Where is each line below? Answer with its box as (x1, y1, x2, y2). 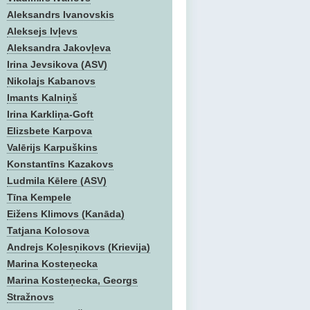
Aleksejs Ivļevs (7, 26, 77, 37)
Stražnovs (7, 291, 54, 302)
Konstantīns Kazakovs (7, 158, 113, 170)
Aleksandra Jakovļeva (7, 42, 111, 53)
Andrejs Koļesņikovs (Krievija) (7, 241, 150, 253)
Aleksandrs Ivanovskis (7, 9, 114, 20)
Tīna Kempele (7, 192, 71, 203)
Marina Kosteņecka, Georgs (7, 275, 138, 286)
